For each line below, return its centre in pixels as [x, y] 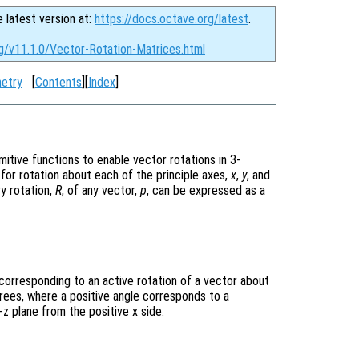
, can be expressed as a [206, 191]
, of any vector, [101, 191]
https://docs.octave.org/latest [171, 19]
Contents [58, 82]
